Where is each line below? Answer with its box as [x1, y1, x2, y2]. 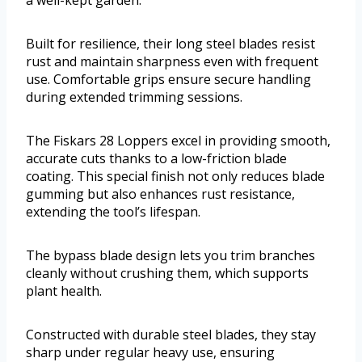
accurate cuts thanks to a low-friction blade [26, 149, 287, 167]
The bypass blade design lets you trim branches [26, 246, 315, 264]
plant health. [26, 281, 102, 300]
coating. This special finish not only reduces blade [26, 166, 325, 185]
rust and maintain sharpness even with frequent [26, 52, 318, 70]
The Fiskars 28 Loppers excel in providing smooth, [26, 131, 330, 149]
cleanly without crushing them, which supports [26, 263, 309, 282]
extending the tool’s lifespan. [26, 202, 200, 221]
